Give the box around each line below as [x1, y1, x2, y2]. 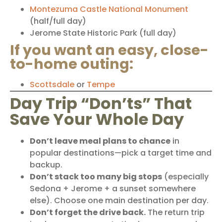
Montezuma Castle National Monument [30, 3, 188, 15]
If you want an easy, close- [10, 40, 209, 60]
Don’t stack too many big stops [30, 170, 162, 182]
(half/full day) [30, 15, 86, 27]
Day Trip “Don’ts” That [10, 92, 192, 114]
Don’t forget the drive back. [30, 206, 146, 218]
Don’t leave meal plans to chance [30, 135, 170, 147]
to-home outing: [10, 54, 133, 74]
